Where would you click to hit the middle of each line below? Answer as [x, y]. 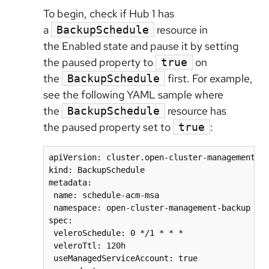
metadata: [70, 182]
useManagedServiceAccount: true [123, 258]
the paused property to [99, 62]
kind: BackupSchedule [97, 170]
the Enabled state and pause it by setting [141, 46]
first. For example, [209, 78]
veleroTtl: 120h [87, 245]
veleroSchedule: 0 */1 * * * [116, 233]
